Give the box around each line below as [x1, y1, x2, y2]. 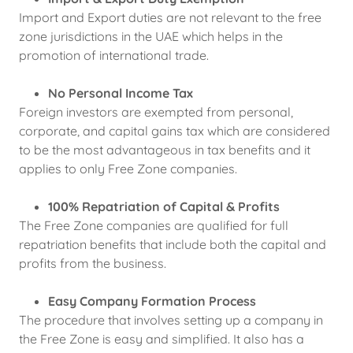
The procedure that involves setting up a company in [19, 312, 323, 328]
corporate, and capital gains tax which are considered [19, 123, 330, 139]
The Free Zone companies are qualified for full [19, 217, 288, 233]
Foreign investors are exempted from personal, [19, 104, 293, 120]
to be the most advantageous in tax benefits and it [19, 142, 310, 158]
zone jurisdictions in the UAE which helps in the [19, 28, 283, 44]
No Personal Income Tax [47, 85, 193, 101]
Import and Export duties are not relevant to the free [19, 9, 321, 25]
